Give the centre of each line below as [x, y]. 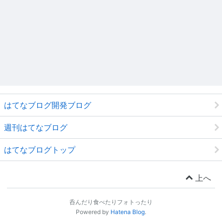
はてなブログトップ [40, 149]
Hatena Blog [128, 212]
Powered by [93, 212]
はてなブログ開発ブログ [48, 105]
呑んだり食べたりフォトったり [111, 202]
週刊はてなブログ [36, 127]
